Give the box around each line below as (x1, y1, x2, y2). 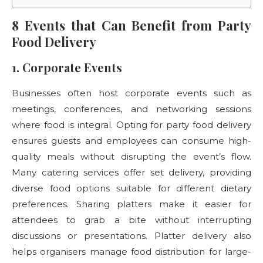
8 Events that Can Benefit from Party (12, 16, 251, 34)
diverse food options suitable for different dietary (12, 183, 251, 194)
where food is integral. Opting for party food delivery (12, 119, 251, 130)
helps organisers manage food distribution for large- (12, 246, 251, 257)
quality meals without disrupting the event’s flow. (12, 151, 251, 162)
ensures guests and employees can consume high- (12, 135, 251, 146)
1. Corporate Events (12, 59, 122, 75)
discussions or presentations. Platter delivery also (12, 230, 251, 241)
